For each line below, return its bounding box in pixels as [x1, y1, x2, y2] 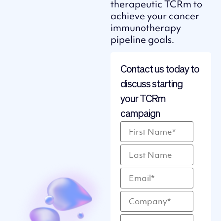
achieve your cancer [110, 9, 199, 22]
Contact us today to [120, 65, 199, 75]
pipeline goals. [110, 33, 174, 46]
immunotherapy [110, 21, 181, 34]
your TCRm [120, 94, 166, 105]
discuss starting [120, 79, 183, 90]
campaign [120, 109, 160, 119]
